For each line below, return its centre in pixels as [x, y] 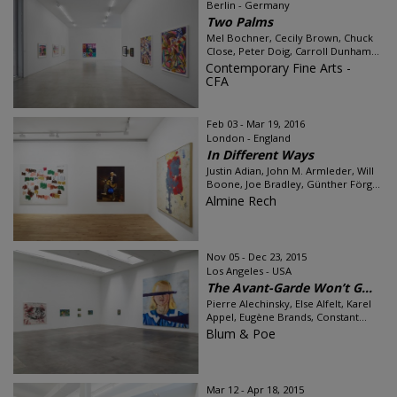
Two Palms [240, 22]
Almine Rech [241, 201]
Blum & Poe [241, 334]
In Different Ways [260, 155]
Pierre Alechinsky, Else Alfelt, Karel [289, 304]
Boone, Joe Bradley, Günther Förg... [293, 184]
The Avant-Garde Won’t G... [289, 288]
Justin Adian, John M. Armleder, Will [290, 171]
